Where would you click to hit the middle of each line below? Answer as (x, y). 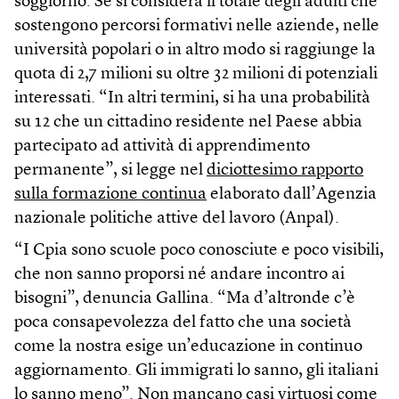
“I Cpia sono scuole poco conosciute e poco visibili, (199, 250)
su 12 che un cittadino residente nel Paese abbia (188, 122)
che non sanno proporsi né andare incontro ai (179, 274)
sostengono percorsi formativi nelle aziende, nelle (197, 26)
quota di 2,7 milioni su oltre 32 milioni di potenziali (196, 74)
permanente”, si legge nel (110, 170)
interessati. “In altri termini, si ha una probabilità (192, 98)
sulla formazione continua (110, 194)
